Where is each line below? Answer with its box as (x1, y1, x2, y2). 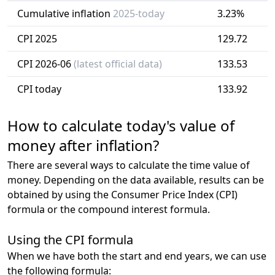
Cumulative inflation (17, 7, 113, 20)
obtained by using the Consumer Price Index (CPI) (7, 188, 238, 201)
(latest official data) (74, 57, 162, 71)
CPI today (17, 82, 61, 96)
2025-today (113, 7, 165, 20)
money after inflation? (7, 135, 159, 155)
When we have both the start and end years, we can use (7, 249, 266, 263)
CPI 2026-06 (17, 57, 74, 71)
